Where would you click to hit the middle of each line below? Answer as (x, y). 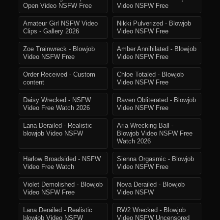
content (34, 83)
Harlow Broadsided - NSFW (62, 159)
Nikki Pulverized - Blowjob (154, 24)
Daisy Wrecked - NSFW (57, 100)
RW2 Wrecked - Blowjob (151, 210)
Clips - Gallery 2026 (51, 32)
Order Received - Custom (59, 75)
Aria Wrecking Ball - (145, 126)
